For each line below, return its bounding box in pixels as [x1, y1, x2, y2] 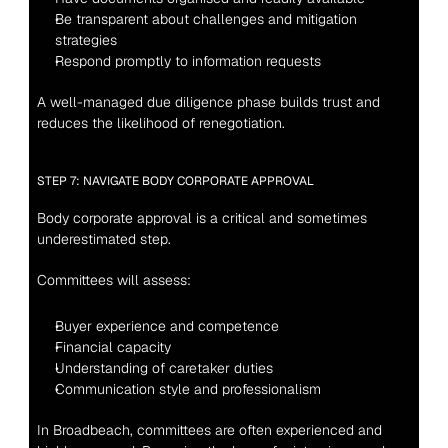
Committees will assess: [36, 271, 191, 289]
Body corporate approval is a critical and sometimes [36, 209, 367, 227]
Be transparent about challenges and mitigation [54, 10, 357, 28]
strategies [54, 31, 117, 49]
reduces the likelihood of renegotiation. [36, 114, 285, 132]
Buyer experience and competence [54, 317, 279, 335]
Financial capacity [54, 338, 171, 356]
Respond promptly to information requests [54, 52, 321, 70]
